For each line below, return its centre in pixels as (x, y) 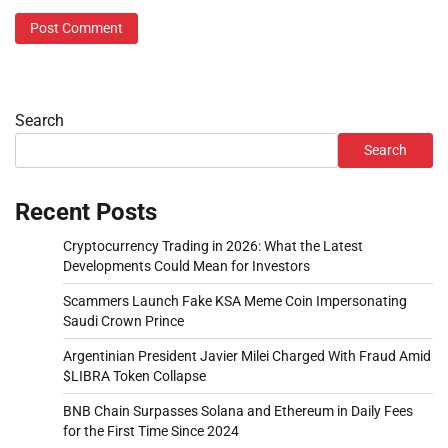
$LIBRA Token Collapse (134, 376)
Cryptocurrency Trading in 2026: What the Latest (213, 246)
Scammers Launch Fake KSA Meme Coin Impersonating (235, 301)
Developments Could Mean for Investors (186, 266)
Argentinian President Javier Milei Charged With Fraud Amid (247, 356)
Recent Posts (86, 212)
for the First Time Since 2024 (151, 431)
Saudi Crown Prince (123, 321)
